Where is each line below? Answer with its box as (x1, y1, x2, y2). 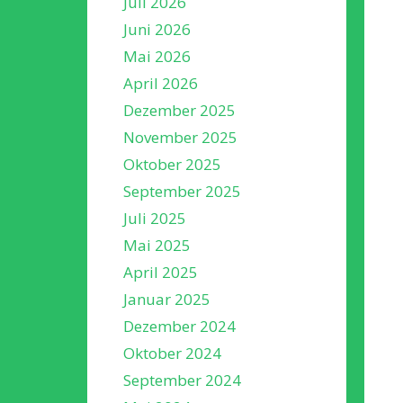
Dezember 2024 (123, 315, 236, 336)
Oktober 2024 (123, 342, 221, 363)
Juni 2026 (123, 18, 191, 40)
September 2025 (123, 180, 241, 201)
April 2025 (123, 261, 198, 282)
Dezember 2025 (123, 99, 236, 121)
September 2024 (123, 369, 241, 390)
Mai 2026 (123, 45, 191, 67)
